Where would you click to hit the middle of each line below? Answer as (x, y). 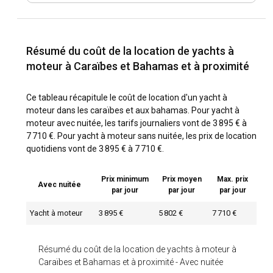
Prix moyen (182, 179)
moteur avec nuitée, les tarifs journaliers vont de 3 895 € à (136, 123)
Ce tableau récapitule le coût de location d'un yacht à (127, 97)
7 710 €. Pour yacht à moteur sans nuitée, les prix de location (141, 136)
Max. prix (232, 179)
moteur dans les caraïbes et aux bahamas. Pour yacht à (133, 110)
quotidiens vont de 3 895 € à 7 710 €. (95, 148)
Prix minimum (125, 179)
